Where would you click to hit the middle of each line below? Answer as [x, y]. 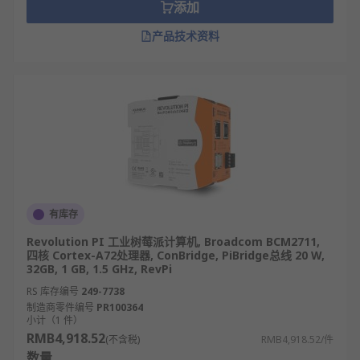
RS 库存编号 [53, 291]
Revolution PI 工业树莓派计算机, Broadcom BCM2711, [173, 241]
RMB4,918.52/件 [297, 340]
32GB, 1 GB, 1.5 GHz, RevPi [99, 269]
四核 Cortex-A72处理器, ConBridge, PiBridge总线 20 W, [176, 255]
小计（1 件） [55, 320]
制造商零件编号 [60, 307]
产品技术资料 [186, 36]
